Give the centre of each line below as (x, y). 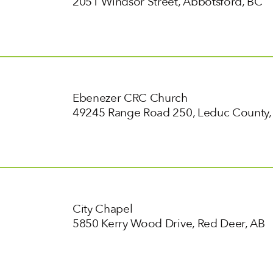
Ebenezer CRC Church (130, 98)
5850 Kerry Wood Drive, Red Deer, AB (168, 223)
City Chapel (102, 209)
